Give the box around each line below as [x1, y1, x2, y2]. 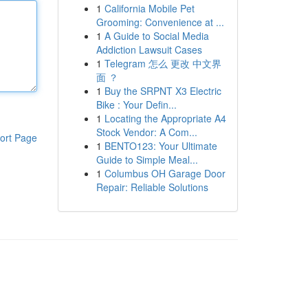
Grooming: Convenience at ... [96, 15, 224, 29]
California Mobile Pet [104, 1, 195, 15]
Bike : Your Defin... [96, 98, 177, 111]
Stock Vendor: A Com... [96, 125, 197, 139]
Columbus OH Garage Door [104, 166, 225, 180]
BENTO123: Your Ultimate [104, 139, 217, 153]
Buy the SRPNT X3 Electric [104, 84, 221, 98]
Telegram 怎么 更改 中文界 [104, 56, 221, 70]
